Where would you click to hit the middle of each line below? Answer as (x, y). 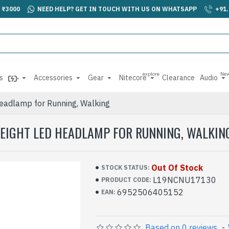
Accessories (53, 78)
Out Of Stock (177, 168)
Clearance (178, 78)
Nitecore (133, 78)
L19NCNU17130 (185, 180)
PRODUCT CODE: (127, 180)
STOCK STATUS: (126, 167)
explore (151, 74)
